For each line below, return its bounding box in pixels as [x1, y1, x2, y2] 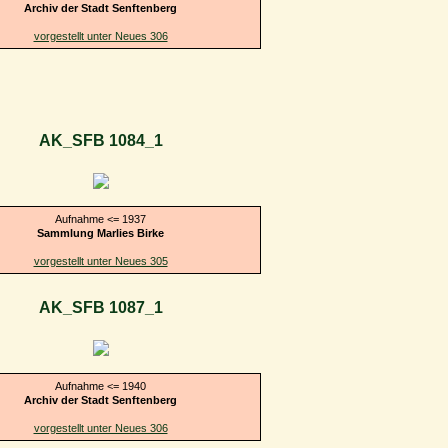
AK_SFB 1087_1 [38, 299, 163, 317]
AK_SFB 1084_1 [38, 132, 163, 150]
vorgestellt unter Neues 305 [33, 254, 168, 267]
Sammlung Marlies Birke [37, 226, 164, 239]
